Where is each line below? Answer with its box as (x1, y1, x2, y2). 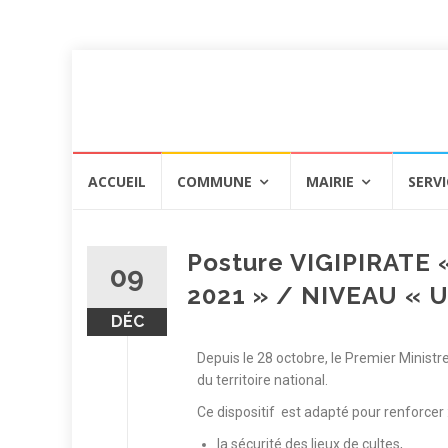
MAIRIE (306, 171, 354, 191)
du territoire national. (197, 372, 328, 388)
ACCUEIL (88, 171, 146, 191)
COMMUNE (177, 171, 252, 191)
